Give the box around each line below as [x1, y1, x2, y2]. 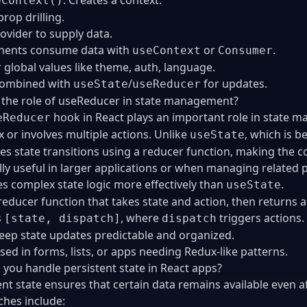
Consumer [218, 43, 273, 57]
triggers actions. [217, 210, 304, 225]
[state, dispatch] [4, 211, 121, 225]
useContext [132, 43, 201, 57]
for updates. [201, 75, 267, 91]
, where [121, 210, 162, 225]
